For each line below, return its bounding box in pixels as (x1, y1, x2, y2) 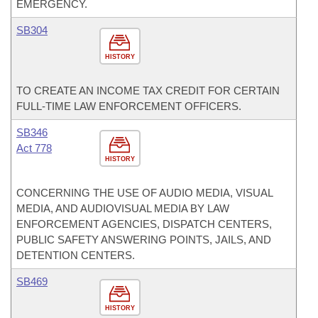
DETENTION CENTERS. (16, 249, 135, 261)
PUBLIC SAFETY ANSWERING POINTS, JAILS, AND (16, 234, 271, 246)
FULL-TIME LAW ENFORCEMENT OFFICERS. (16, 100, 241, 112)
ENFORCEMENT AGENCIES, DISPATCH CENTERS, (16, 218, 272, 230)
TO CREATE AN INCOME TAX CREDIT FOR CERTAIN (16, 84, 280, 97)
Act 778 (16, 142, 52, 154)
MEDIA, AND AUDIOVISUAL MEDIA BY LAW (16, 202, 229, 214)
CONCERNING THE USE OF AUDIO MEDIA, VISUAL (16, 187, 273, 199)
